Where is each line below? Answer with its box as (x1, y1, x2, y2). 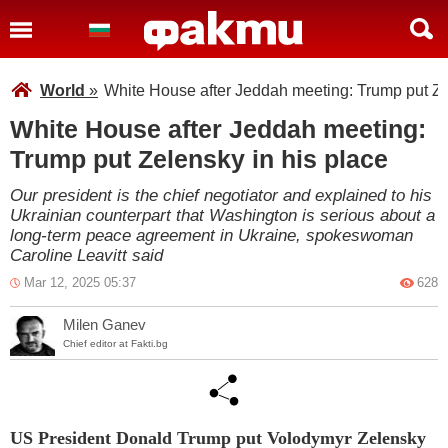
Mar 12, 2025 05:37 (24, 275, 136, 290)
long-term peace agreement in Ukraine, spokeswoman (10, 226, 413, 245)
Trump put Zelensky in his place (10, 145, 388, 173)
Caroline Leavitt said (10, 246, 163, 265)
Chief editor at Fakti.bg (63, 338, 168, 350)
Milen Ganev (63, 315, 146, 333)
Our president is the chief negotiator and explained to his (10, 186, 432, 205)
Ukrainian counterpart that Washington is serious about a (10, 206, 435, 225)
